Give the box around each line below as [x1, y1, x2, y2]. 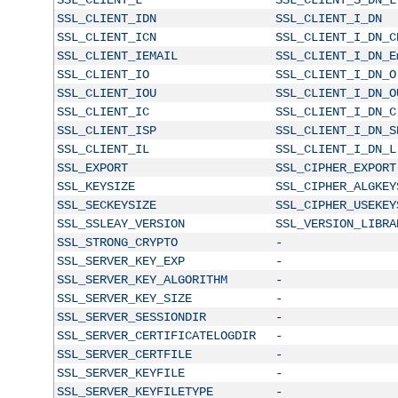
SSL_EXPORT [56, 160, 128, 175]
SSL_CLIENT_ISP [56, 123, 156, 138]
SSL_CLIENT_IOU [56, 85, 156, 100]
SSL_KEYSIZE [56, 179, 135, 194]
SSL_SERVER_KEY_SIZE [56, 291, 192, 306]
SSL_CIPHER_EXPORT [275, 160, 396, 175]
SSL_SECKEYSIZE [56, 197, 156, 212]
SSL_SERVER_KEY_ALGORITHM [56, 272, 227, 287]
